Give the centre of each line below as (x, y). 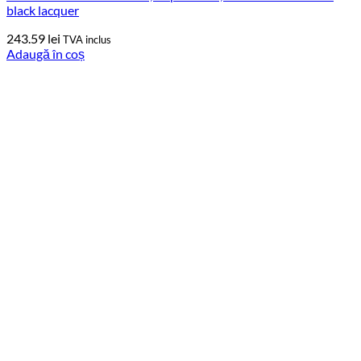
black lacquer (43, 10)
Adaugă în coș (46, 53)
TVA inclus (87, 39)
